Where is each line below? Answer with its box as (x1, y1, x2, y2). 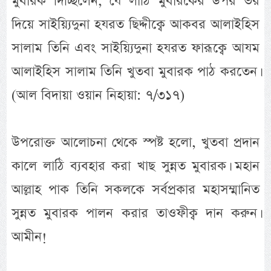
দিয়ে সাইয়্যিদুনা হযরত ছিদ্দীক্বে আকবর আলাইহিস (11, 15, 260, 34)
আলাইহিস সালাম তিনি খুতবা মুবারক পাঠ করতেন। (11, 62, 260, 82)
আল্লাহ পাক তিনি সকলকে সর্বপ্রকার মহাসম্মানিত (11, 180, 260, 200)
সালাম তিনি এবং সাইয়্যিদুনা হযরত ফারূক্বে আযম (11, 39, 260, 58)
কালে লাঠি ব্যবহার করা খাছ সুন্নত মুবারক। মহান (11, 157, 260, 176)
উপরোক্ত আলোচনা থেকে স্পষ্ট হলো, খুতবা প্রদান (11, 133, 260, 152)
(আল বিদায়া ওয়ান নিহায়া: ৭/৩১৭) (11, 86, 185, 105)
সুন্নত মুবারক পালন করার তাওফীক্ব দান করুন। (11, 204, 260, 223)
